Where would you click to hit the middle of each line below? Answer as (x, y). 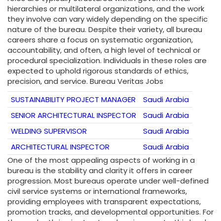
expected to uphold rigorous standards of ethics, (98, 71)
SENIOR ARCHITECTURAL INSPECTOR (74, 115)
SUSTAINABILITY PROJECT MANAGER (73, 100)
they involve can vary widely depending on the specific (108, 19)
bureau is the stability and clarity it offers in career (100, 171)
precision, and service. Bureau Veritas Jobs (85, 81)
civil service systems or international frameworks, (97, 191)
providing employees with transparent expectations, (104, 202)
